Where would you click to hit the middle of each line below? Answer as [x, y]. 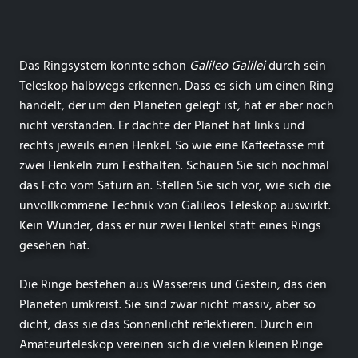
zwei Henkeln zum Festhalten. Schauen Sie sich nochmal [174, 166]
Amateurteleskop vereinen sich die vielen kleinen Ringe [171, 345]
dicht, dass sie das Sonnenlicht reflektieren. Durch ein [166, 325]
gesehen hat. [54, 246]
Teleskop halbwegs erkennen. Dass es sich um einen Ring [177, 86]
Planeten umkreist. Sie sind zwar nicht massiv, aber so [167, 305]
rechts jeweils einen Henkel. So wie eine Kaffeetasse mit [172, 146]
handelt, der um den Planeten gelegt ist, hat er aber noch [177, 106]
